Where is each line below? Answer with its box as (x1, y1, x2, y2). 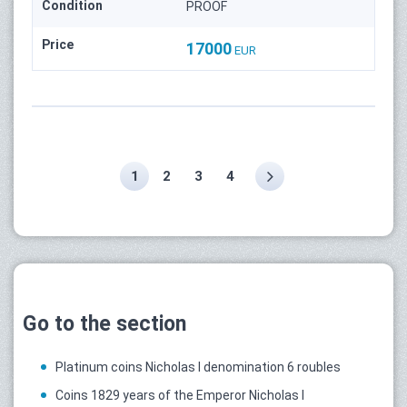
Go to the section (23, 311, 186, 336)
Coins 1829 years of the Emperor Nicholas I (55, 387, 304, 402)
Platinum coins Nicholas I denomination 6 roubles (55, 359, 341, 374)
